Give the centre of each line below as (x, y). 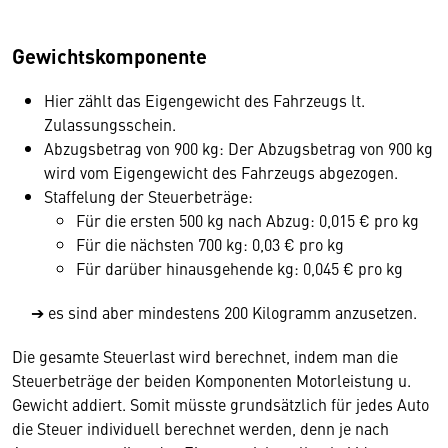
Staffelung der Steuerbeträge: (148, 196)
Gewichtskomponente (109, 55)
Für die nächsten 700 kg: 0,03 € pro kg (210, 244)
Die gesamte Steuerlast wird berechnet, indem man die (205, 356)
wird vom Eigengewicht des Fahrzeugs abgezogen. (221, 172)
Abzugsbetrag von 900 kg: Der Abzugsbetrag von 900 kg (238, 148)
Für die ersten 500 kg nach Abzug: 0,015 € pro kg (247, 220)
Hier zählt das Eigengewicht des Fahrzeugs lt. (204, 100)
